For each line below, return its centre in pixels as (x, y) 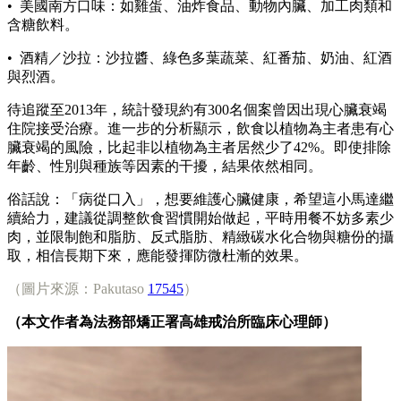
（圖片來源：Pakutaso (77, 288)
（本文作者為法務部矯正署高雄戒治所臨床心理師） (172, 321)
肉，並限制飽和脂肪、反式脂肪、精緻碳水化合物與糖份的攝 (200, 236)
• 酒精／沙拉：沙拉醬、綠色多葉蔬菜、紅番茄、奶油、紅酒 (200, 57)
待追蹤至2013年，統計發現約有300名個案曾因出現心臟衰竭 (197, 109)
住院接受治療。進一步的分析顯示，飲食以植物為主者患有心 (200, 128)
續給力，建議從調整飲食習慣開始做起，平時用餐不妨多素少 (200, 218)
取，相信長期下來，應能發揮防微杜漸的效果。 (158, 255)
